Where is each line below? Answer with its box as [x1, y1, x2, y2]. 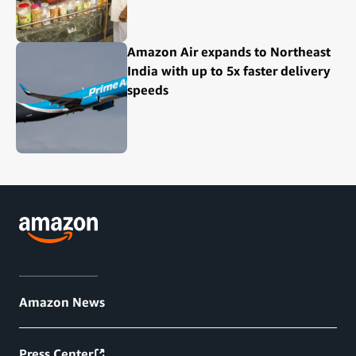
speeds [127, 82, 168, 99]
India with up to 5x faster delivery [127, 63, 331, 79]
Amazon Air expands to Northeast [127, 44, 331, 60]
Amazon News [19, 294, 105, 311]
